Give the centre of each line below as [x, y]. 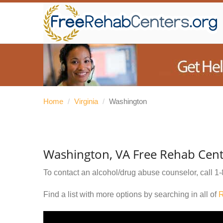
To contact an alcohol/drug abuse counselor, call [129, 172]
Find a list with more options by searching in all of [131, 194]
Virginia [86, 101]
